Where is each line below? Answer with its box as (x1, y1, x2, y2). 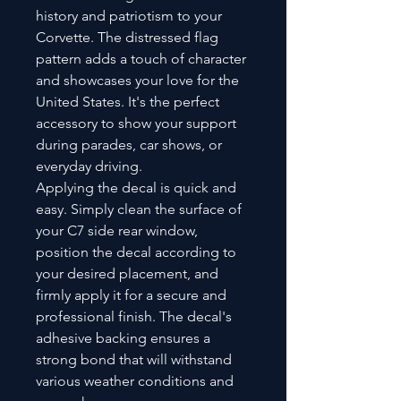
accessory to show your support (36, 114, 236, 132)
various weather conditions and (36, 371, 234, 389)
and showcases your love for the (36, 71, 239, 89)
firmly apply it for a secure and (36, 286, 226, 303)
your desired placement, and (36, 264, 218, 282)
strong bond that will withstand (36, 350, 232, 368)
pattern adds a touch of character (36, 49, 246, 67)
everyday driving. (36, 157, 142, 175)
